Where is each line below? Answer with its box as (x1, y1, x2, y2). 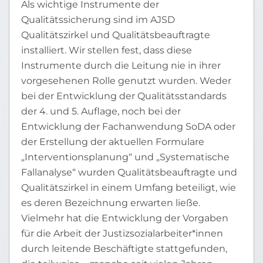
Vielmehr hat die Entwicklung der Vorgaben (21, 213, 228, 224)
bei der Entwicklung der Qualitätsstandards (21, 90, 227, 102)
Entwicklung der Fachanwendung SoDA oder (21, 121, 235, 132)
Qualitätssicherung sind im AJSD (21, 14, 175, 25)
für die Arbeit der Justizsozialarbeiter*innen (21, 228, 223, 239)
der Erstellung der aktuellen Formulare (21, 136, 204, 147)
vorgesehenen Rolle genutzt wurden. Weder (21, 75, 231, 86)
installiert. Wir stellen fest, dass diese (21, 45, 192, 56)
